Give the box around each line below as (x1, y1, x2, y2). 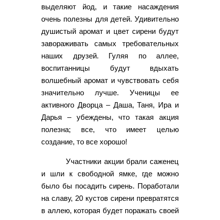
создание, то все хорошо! (41, 137, 127, 146)
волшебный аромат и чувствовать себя (41, 76, 179, 84)
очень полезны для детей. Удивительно (41, 14, 179, 23)
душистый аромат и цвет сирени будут (41, 27, 179, 35)
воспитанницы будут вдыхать (41, 63, 179, 72)
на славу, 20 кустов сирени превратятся (41, 193, 179, 202)
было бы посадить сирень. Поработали (41, 181, 179, 190)
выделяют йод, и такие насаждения (41, 2, 179, 11)
